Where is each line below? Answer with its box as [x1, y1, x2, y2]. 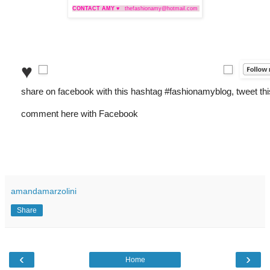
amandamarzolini [11, 186, 77, 196]
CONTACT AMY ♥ [72, 5, 121, 12]
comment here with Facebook [21, 108, 140, 119]
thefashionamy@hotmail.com [125, 5, 199, 12]
